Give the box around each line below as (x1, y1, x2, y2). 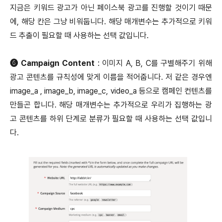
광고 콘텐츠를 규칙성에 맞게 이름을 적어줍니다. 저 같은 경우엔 (10, 72, 212, 82)
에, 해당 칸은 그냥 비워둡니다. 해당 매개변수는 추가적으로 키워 (10, 17, 212, 27)
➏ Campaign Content (10, 58, 98, 68)
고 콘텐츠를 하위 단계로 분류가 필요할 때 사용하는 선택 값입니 (10, 114, 212, 124)
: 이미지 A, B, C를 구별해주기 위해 (97, 58, 213, 68)
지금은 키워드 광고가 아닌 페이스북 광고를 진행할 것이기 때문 (10, 3, 212, 13)
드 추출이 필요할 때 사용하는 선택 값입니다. (10, 31, 149, 41)
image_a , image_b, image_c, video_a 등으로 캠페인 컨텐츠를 (10, 86, 212, 96)
